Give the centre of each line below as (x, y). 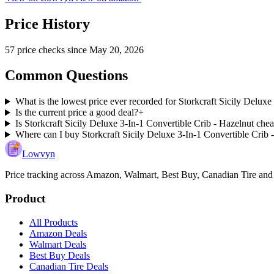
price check (39, 50)
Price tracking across (45, 175)
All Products (54, 222)
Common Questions (66, 76)
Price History (47, 24)
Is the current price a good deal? (76, 113)
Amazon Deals (58, 233)
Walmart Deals (58, 244)
